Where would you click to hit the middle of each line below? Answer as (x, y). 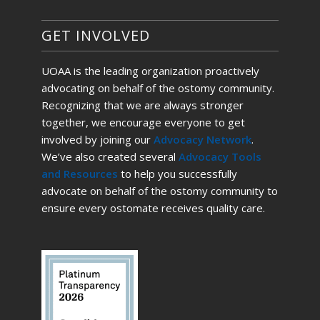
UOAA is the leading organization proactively (150, 71)
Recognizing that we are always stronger (142, 105)
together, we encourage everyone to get (143, 122)
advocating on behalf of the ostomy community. (157, 88)
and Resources (79, 174)
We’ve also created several (110, 157)
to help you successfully (177, 174)
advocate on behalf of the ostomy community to (159, 191)
